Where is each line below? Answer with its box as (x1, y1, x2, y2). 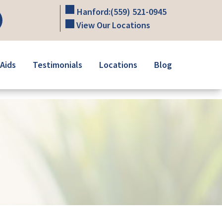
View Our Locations (74, 19, 150, 31)
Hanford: (77, 6, 111, 17)
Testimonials (32, 59, 82, 70)
